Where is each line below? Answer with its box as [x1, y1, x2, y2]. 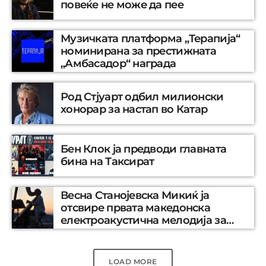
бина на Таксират [61, 155, 154, 169]
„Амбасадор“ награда [61, 56, 176, 70]
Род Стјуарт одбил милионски [61, 90, 224, 104]
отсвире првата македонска [61, 201, 210, 214]
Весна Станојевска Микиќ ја [61, 188, 210, 202]
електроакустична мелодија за [61, 213, 226, 227]
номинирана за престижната [61, 44, 216, 58]
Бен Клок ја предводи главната [61, 142, 227, 156]
